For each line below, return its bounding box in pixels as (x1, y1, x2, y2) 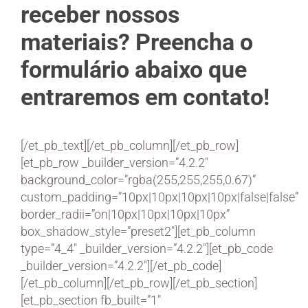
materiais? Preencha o (21, 28, 253, 56)
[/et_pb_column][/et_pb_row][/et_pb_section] (21, 275, 257, 290)
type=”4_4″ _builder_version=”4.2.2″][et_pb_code (21, 241, 273, 256)
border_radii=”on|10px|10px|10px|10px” (21, 206, 230, 221)
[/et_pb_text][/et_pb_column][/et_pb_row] (21, 137, 239, 153)
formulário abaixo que (21, 56, 247, 83)
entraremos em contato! (21, 83, 269, 111)
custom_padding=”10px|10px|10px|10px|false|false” (21, 189, 298, 204)
